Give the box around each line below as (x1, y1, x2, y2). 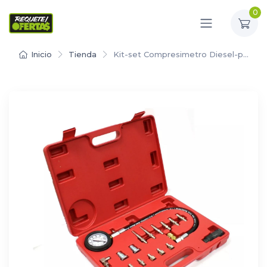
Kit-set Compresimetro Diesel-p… (113, 49, 249, 59)
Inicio (30, 49, 52, 59)
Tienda (68, 49, 97, 59)
